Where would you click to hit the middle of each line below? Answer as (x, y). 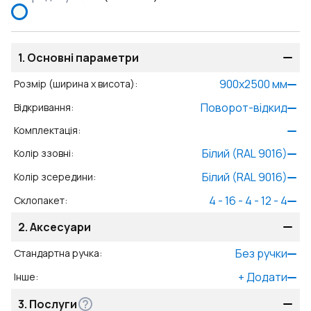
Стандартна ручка (57, 253)
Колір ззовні (42, 153)
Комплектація (46, 130)
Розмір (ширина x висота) (74, 84)
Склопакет (39, 200)
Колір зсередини (53, 177)
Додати (267, 277)
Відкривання (42, 107)
